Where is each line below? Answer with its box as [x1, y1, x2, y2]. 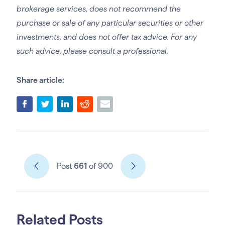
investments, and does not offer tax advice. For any [16, 33, 197, 42]
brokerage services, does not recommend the [16, 5, 181, 14]
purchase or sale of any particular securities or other [16, 19, 203, 28]
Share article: [16, 76, 64, 85]
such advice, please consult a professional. [16, 47, 168, 56]
